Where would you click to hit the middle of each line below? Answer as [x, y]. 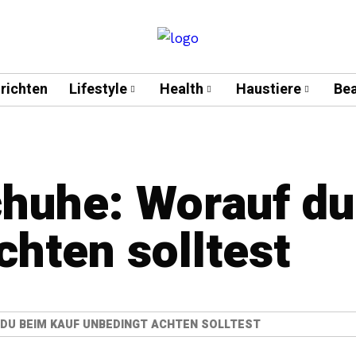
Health [181, 89]
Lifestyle [98, 89]
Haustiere [268, 89]
